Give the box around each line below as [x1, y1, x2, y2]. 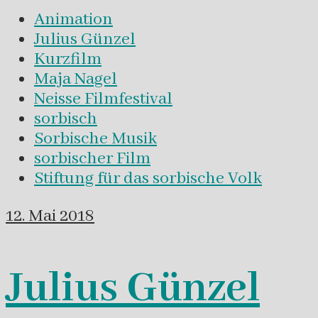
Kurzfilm [34, 48, 102, 70]
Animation [34, 8, 113, 31]
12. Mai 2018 [6, 205, 94, 228]
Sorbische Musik [34, 127, 157, 150]
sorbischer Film [34, 147, 150, 170]
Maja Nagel [34, 67, 117, 90]
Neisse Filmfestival [34, 87, 172, 110]
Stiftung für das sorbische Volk [34, 167, 262, 190]
